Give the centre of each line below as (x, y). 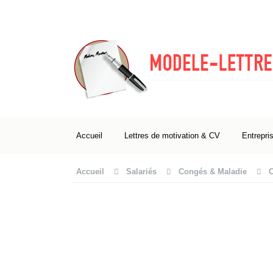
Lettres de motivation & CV (172, 136)
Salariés (141, 172)
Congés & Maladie (213, 172)
